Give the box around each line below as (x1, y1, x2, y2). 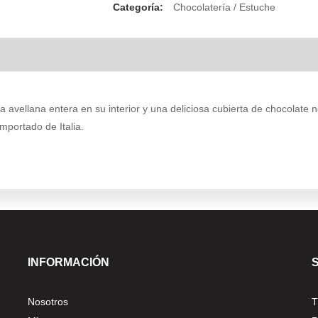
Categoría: (113, 1, 166, 13)
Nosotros (28, 296, 68, 308)
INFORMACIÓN (28, 256, 109, 269)
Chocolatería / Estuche (173, 1, 275, 13)
